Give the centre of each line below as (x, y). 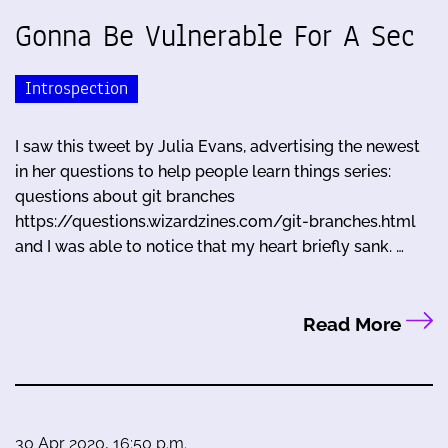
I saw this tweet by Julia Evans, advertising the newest (217, 146)
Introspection (76, 88)
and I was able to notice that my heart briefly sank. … (209, 246)
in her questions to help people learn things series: (203, 171)
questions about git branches (125, 196)
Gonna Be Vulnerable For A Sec (215, 36)
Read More (354, 324)
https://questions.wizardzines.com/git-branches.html (215, 221)
